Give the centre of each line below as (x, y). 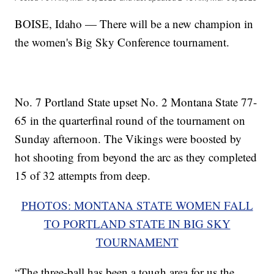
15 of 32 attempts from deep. (83, 175)
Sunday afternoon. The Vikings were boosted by (128, 138)
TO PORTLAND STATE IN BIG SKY (137, 223)
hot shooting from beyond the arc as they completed (136, 157)
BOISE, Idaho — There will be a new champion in (134, 23)
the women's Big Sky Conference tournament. (122, 42)
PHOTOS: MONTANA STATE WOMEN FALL (137, 205)
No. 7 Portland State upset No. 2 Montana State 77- (136, 102)
